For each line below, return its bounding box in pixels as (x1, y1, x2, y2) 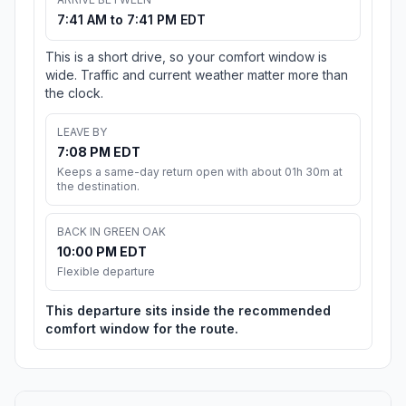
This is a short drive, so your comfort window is (45, 49, 327, 65)
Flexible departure (57, 265, 155, 279)
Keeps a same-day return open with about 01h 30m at (57, 165, 343, 179)
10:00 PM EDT (57, 244, 147, 260)
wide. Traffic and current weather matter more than (45, 67, 348, 83)
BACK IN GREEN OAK (57, 225, 166, 239)
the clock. (45, 85, 103, 101)
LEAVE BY (57, 125, 107, 140)
